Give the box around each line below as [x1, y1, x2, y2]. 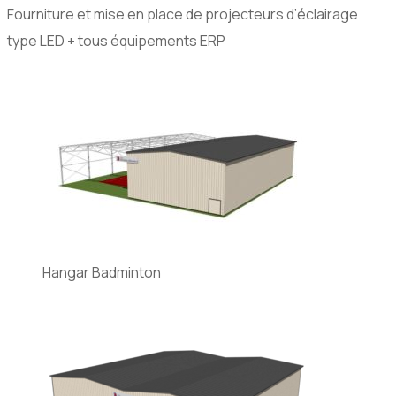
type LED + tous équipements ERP [7, 31, 225, 51]
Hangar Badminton [42, 263, 161, 283]
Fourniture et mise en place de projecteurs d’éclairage [7, 4, 358, 25]
